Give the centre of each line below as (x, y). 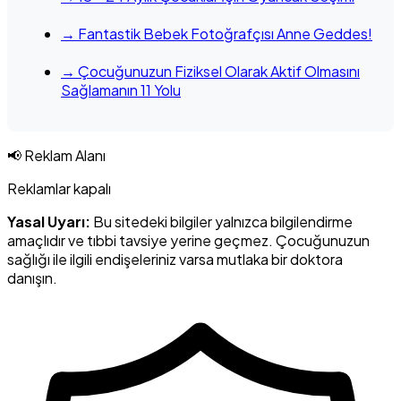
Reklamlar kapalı (59, 188)
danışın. (32, 277)
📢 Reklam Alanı (56, 155)
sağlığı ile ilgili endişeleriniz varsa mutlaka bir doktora (175, 259)
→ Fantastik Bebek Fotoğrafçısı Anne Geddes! (217, 33)
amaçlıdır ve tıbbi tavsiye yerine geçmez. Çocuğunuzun (188, 240)
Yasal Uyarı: (49, 221)
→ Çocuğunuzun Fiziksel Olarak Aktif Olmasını (210, 71)
